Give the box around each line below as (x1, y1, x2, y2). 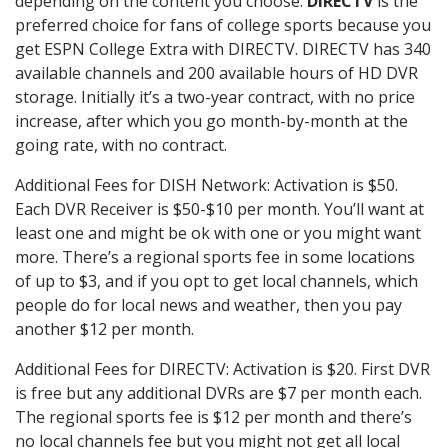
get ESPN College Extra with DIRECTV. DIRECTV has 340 (15, 37, 431, 60)
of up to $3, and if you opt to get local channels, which (15, 269, 418, 292)
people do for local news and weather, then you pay (15, 293, 402, 316)
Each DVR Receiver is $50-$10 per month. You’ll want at (15, 197, 424, 220)
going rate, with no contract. (15, 133, 227, 156)
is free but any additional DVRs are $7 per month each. (15, 381, 422, 404)
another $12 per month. (15, 317, 194, 340)
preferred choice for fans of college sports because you (15, 13, 431, 36)
